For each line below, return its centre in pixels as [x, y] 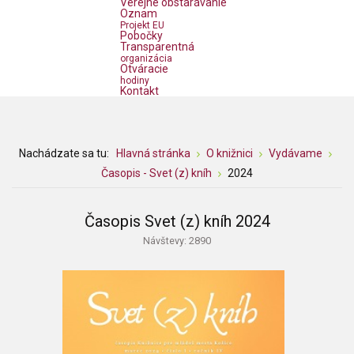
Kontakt [139, 91]
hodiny [135, 81]
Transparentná [157, 47]
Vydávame [295, 153]
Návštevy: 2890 [177, 241]
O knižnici [229, 153]
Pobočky [141, 36]
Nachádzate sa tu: [66, 153]
